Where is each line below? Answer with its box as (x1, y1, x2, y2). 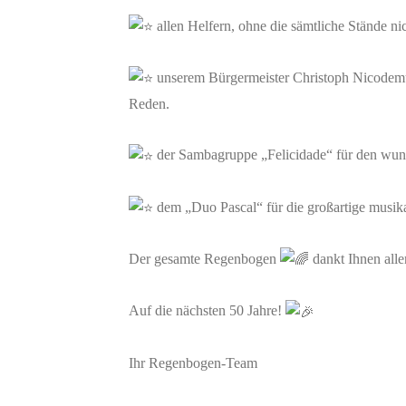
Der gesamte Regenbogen (129, 250, 280, 266)
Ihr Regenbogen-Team (129, 354, 257, 371)
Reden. (129, 96, 169, 112)
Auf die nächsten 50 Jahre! (129, 303, 285, 319)
